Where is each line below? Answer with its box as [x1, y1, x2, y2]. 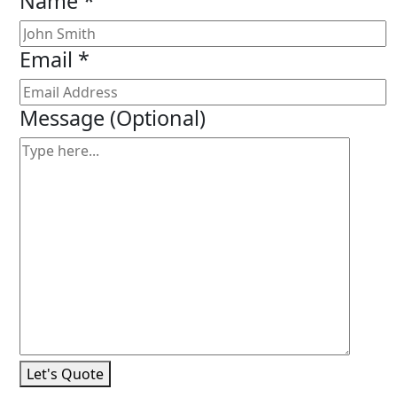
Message [19, 104, 110, 133]
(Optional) [110, 104, 206, 133]
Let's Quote [27, 364, 104, 385]
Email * [19, 45, 90, 74]
